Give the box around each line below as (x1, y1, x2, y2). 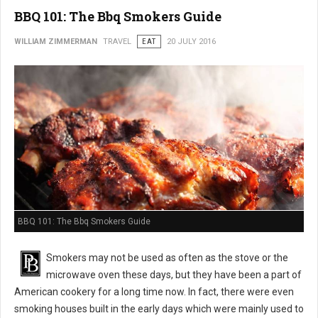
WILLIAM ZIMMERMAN (14, 37, 97, 47)
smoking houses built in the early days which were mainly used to (14, 303, 304, 315)
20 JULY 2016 (167, 37, 216, 47)
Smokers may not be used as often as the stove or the (46, 252, 288, 264)
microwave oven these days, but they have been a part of (46, 269, 302, 281)
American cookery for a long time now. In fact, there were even (14, 286, 294, 298)
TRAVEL (103, 37, 131, 47)
